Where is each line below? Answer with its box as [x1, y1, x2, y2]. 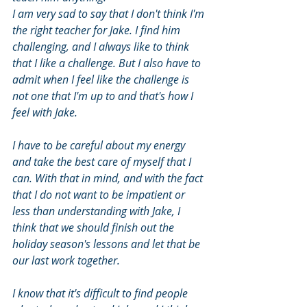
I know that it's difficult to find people [12, 286, 191, 301]
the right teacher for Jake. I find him [12, 23, 183, 38]
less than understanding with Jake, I [12, 204, 183, 219]
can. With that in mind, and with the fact [12, 171, 206, 186]
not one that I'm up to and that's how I [12, 88, 196, 103]
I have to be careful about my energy [12, 138, 188, 153]
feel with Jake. [12, 105, 77, 120]
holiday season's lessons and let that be [12, 236, 203, 251]
